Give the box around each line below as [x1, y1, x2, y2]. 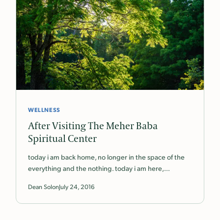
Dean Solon [28, 183, 59, 191]
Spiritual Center [28, 133, 97, 146]
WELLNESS [28, 106, 60, 114]
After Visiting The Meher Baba [28, 120, 158, 133]
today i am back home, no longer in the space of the [28, 152, 185, 162]
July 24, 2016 [59, 183, 95, 191]
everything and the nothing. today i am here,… [28, 164, 170, 173]
